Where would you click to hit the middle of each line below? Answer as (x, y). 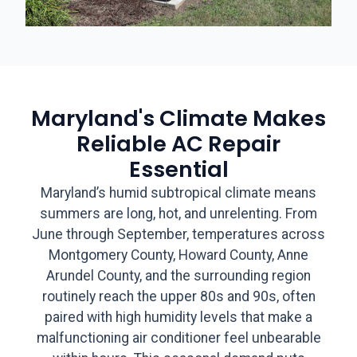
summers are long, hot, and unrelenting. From (178, 213)
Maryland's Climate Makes (178, 118)
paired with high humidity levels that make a (178, 317)
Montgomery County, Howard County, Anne (178, 255)
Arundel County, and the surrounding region (178, 275)
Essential (178, 169)
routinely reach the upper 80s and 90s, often (178, 296)
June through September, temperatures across (178, 234)
